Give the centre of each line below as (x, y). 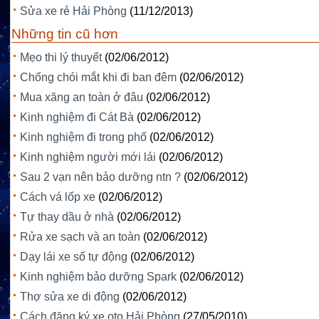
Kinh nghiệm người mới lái (88, 157)
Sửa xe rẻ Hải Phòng (73, 11)
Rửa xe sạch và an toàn (80, 237)
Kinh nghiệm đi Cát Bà (77, 117)
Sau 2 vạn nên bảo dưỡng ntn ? (100, 177)
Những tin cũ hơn (65, 33)
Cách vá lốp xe (58, 197)
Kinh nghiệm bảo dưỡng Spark (98, 277)
